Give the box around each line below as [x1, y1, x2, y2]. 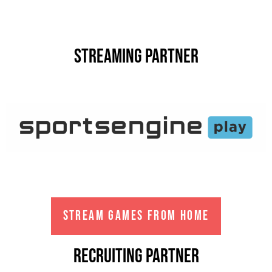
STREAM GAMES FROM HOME [63, 207, 209, 224]
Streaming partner [73, 45, 199, 69]
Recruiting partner [73, 244, 199, 268]
